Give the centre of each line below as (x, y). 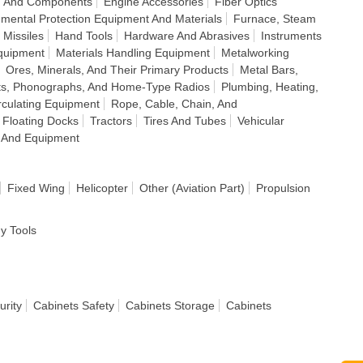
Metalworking (255, 53)
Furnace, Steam (275, 19)
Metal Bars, (269, 70)
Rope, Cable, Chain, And (174, 104)
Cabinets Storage (170, 305)
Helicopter (102, 188)
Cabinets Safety (74, 305)
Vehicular (261, 121)
